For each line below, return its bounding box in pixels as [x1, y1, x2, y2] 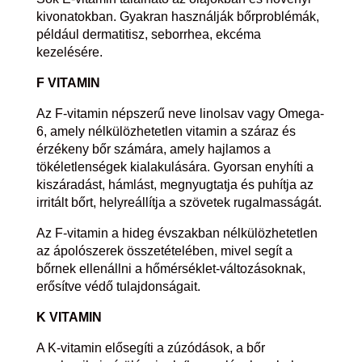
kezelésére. [36, 45, 103, 60]
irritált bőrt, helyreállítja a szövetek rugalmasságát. [36, 196, 322, 210]
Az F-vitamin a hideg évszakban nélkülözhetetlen [36, 226, 318, 241]
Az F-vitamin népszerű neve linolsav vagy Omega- [36, 107, 324, 121]
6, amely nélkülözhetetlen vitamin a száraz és [36, 124, 296, 139]
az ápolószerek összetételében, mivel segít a [36, 244, 293, 259]
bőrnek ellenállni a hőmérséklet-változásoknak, [36, 262, 305, 276]
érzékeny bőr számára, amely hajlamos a [36, 142, 271, 157]
